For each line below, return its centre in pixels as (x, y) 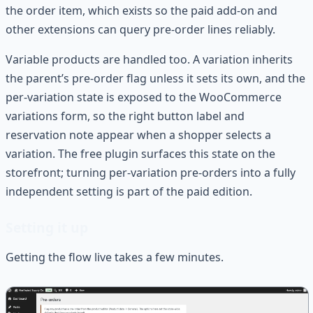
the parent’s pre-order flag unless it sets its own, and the (155, 79)
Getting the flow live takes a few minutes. (115, 257)
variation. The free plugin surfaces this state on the (140, 154)
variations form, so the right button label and (125, 116)
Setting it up (47, 228)
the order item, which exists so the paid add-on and (141, 11)
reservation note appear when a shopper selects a (138, 135)
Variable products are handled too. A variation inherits (149, 60)
